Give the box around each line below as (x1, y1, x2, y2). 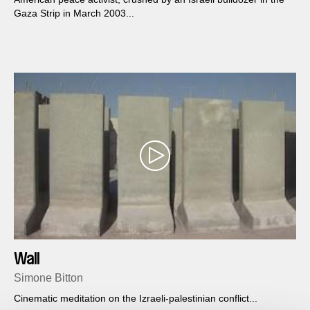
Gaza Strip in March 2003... (14, 7, 134, 19)
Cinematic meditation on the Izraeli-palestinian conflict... (14, 293, 257, 304)
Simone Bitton (14, 272, 83, 284)
